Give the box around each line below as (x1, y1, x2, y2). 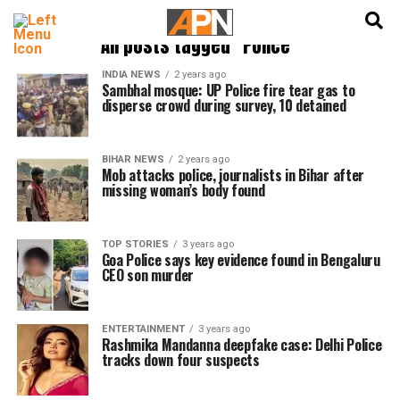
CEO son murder (101, 264, 195, 286)
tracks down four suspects (101, 349, 260, 371)
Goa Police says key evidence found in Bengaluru (101, 249, 380, 271)
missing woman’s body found (101, 179, 265, 201)
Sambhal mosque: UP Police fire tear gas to (101, 79, 355, 101)
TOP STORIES (101, 238, 169, 250)
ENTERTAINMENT (101, 323, 185, 335)
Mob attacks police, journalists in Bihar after (101, 164, 364, 186)
